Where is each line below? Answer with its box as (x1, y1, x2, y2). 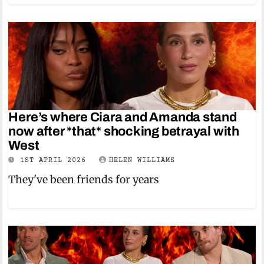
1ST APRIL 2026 (20, 157, 91, 164)
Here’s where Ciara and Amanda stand (8, 110, 237, 124)
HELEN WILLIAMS (109, 157, 176, 164)
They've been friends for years (8, 173, 160, 186)
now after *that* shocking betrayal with (8, 124, 239, 138)
